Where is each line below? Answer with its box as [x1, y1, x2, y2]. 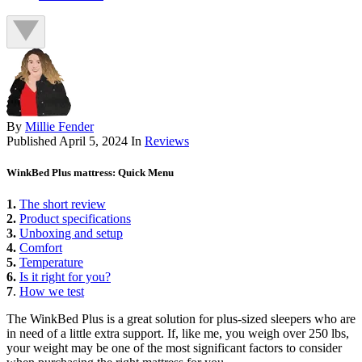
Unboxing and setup [19, 226, 123, 241]
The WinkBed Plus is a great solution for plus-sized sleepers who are [6, 312, 356, 326]
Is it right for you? [19, 270, 111, 284]
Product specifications [19, 212, 131, 226]
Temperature [19, 255, 83, 270]
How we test [19, 284, 84, 299]
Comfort [19, 241, 62, 255]
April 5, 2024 [59, 133, 128, 148]
